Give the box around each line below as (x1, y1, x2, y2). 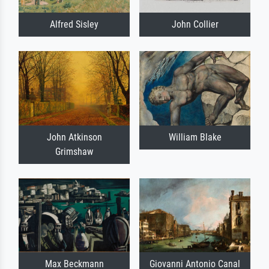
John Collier (171, 19, 219, 31)
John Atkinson (46, 131, 102, 143)
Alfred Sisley (50, 19, 98, 31)
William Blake (168, 131, 222, 143)
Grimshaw (55, 145, 93, 157)
